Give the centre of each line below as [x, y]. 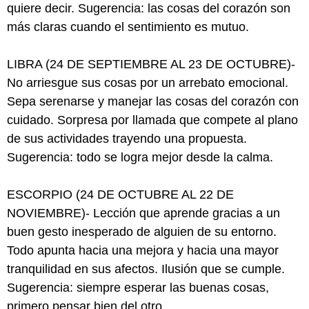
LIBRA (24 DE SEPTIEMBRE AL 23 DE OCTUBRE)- [151, 64]
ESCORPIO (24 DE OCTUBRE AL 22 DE [120, 195]
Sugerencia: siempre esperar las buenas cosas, [138, 288]
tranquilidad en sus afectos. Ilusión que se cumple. [146, 269]
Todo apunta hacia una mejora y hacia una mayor [143, 250]
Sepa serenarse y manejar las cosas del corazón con [153, 101]
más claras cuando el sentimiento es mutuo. [128, 27]
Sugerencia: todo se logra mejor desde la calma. [140, 157]
